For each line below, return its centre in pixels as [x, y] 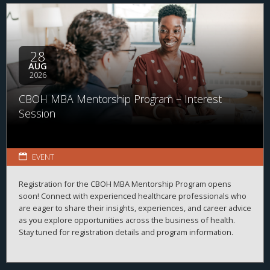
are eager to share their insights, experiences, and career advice [135, 208]
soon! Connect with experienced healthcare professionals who [133, 196]
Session [37, 113]
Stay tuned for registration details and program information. [126, 232]
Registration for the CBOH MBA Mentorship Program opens [125, 184]
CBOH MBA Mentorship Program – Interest [120, 99]
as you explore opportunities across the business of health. [127, 220]
